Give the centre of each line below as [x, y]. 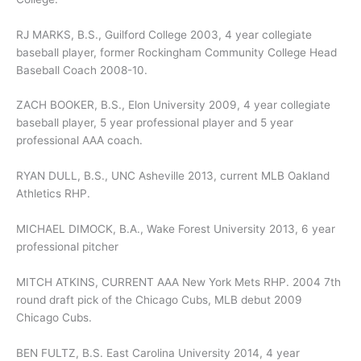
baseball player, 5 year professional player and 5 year [155, 123]
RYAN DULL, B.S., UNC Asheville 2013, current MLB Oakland [173, 176]
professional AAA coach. [79, 141]
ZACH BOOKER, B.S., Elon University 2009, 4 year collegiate [173, 105]
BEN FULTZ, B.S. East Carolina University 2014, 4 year [158, 353]
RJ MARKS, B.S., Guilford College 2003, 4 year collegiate [164, 34]
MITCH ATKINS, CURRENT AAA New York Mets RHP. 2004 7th [178, 282]
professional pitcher [67, 247]
